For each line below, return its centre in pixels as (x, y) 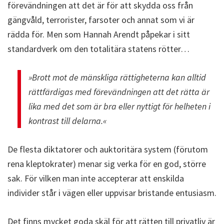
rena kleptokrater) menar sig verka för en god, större (107, 163)
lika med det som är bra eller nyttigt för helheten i (119, 106)
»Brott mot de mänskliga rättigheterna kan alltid (117, 77)
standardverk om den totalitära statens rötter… (98, 48)
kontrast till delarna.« (67, 120)
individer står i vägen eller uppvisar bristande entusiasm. (112, 192)
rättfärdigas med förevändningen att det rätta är (119, 91)
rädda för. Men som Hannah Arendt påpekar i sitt (99, 34)
